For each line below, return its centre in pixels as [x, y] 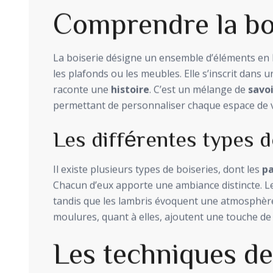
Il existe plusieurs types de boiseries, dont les [158, 169]
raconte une [82, 89]
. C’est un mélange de [199, 89]
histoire [130, 89]
